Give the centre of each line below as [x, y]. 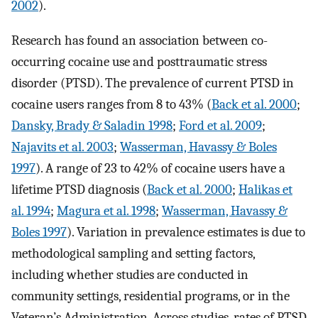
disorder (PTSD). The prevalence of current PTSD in [153, 83]
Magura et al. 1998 [106, 210]
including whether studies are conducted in [130, 274]
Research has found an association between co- [139, 40]
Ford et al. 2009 [220, 125]
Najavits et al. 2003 [62, 147]
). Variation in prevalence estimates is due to [186, 232]
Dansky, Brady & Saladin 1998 [92, 125]
